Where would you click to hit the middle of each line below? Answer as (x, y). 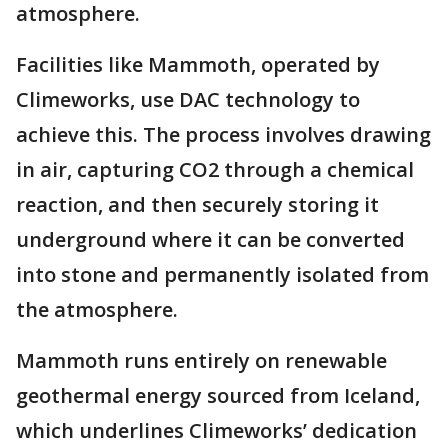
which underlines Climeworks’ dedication (216, 431)
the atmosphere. (97, 310)
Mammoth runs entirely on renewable (201, 361)
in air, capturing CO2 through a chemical (215, 170)
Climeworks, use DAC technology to (188, 100)
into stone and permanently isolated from (222, 275)
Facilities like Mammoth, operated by (198, 65)
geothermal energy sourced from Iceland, (218, 396)
